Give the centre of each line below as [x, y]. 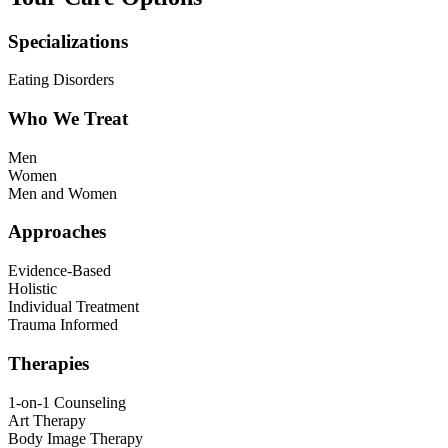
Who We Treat [68, 118]
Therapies [48, 363]
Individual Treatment [73, 307]
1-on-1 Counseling [67, 402]
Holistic [32, 289]
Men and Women [62, 193]
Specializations [68, 41]
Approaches [57, 232]
